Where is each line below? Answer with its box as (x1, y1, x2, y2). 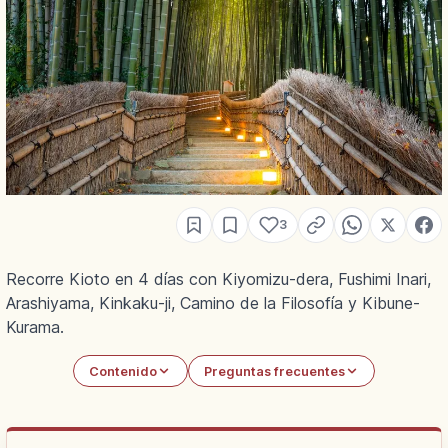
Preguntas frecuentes (203, 363, 345, 379)
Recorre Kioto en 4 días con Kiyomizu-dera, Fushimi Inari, (6, 269, 431, 290)
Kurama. (6, 317, 64, 338)
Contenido (89, 363, 158, 379)
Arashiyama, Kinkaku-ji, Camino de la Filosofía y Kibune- (6, 293, 420, 314)
